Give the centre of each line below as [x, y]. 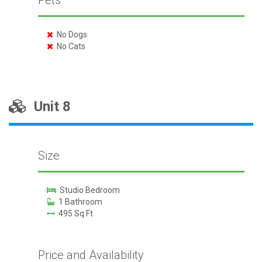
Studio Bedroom [88, 190]
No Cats [69, 46]
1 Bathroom [78, 202]
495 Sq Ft [74, 213]
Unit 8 [49, 106]
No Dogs [70, 35]
